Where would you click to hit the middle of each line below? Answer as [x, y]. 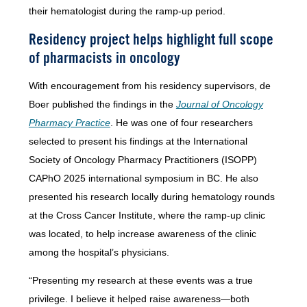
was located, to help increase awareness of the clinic [142, 234]
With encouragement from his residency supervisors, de [149, 86]
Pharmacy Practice [69, 123]
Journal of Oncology [219, 105]
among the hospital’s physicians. [99, 253]
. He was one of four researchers [181, 123]
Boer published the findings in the [102, 105]
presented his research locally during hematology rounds [151, 197]
